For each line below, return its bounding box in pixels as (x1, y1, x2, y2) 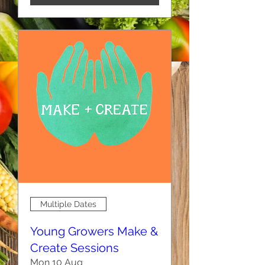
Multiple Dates (40, 199, 96, 209)
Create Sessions (30, 241, 119, 255)
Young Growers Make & (30, 224, 158, 238)
